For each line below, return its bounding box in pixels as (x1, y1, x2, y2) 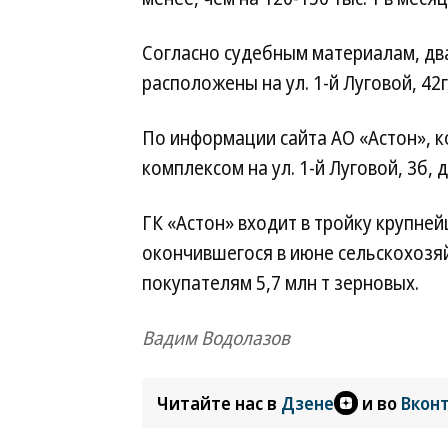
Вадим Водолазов (142, 325, 290, 351)
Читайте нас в (157, 391, 281, 415)
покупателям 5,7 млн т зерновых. (142, 270, 419, 296)
